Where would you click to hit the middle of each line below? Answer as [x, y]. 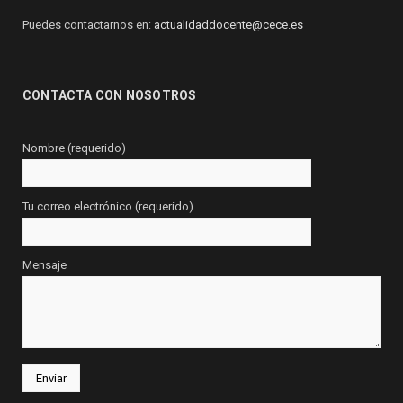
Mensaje [45, 265]
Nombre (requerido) [74, 148]
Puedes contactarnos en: [88, 25]
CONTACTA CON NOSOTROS [110, 96]
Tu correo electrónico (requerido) [108, 207]
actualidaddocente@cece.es [228, 25]
